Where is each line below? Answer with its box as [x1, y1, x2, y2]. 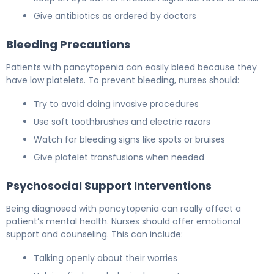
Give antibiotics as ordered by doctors [34, 9, 196, 22]
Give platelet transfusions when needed [34, 150, 204, 163]
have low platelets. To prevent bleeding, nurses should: [6, 73, 239, 86]
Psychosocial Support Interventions [6, 177, 212, 193]
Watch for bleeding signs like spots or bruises [34, 133, 225, 146]
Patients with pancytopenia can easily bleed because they [6, 61, 257, 73]
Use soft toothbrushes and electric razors [34, 115, 210, 128]
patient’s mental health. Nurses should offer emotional [6, 215, 240, 228]
